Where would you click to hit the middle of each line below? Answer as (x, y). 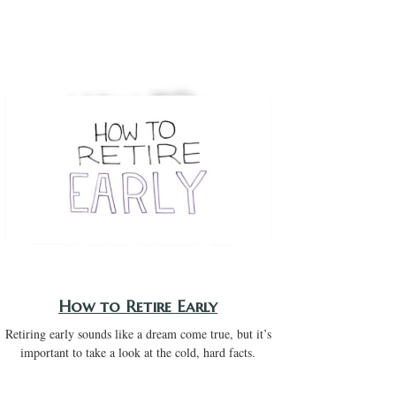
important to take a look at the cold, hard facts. (138, 353)
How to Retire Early (138, 307)
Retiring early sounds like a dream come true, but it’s (138, 334)
